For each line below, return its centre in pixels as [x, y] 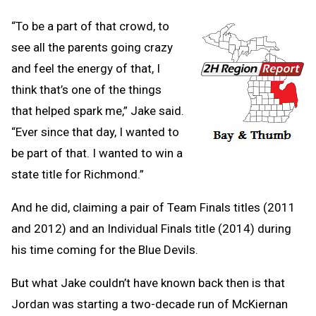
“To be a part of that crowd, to [90, 26]
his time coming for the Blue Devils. [105, 249]
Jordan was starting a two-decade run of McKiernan [150, 304]
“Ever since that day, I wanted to [95, 132]
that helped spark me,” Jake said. [98, 110]
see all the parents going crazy [92, 47]
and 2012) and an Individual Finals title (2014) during [151, 228]
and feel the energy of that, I [86, 68]
